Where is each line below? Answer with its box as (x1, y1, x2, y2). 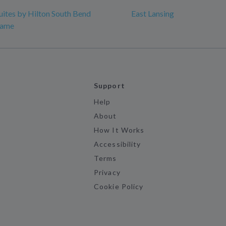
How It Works (94, 126, 144, 135)
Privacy (94, 168, 121, 177)
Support (94, 81, 125, 90)
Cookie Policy (94, 182, 143, 191)
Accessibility (94, 140, 141, 149)
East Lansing (131, 9, 174, 19)
